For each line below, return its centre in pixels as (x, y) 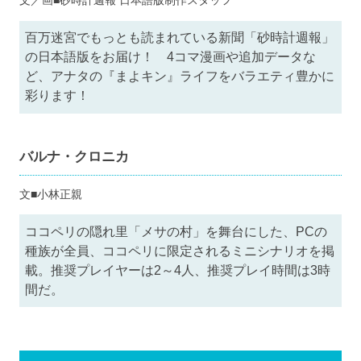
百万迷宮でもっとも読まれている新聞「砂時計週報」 (180, 38)
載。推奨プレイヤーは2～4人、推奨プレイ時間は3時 (178, 270)
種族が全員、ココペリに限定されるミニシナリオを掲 (180, 251)
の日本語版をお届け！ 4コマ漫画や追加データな (171, 57)
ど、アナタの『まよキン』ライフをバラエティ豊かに (180, 77)
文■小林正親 (50, 194)
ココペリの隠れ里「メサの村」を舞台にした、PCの (176, 231)
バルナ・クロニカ (74, 156)
